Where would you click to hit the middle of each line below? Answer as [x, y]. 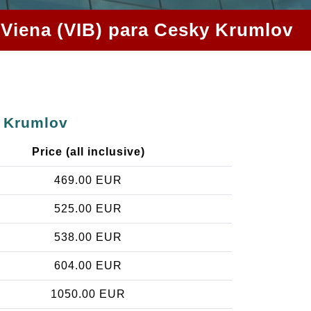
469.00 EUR [88, 180]
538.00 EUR [88, 237]
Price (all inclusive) [88, 151]
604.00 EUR [88, 265]
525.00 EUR [88, 208]
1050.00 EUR [88, 294]
